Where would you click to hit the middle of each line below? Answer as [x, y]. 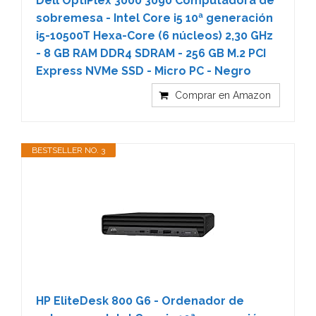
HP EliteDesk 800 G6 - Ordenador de [140, 300]
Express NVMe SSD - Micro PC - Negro [144, 71]
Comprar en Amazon [223, 95]
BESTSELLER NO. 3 [68, 150]
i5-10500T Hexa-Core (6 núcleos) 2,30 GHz [154, 35]
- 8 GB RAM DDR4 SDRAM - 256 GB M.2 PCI [151, 53]
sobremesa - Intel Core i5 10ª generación [154, 18]
